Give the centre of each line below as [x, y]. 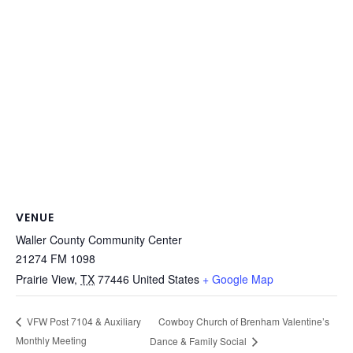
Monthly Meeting [51, 340]
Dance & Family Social [200, 340]
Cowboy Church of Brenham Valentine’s [244, 321]
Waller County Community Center [99, 239]
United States [166, 279]
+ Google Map [238, 279]
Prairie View [45, 279]
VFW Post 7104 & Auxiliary [83, 321]
